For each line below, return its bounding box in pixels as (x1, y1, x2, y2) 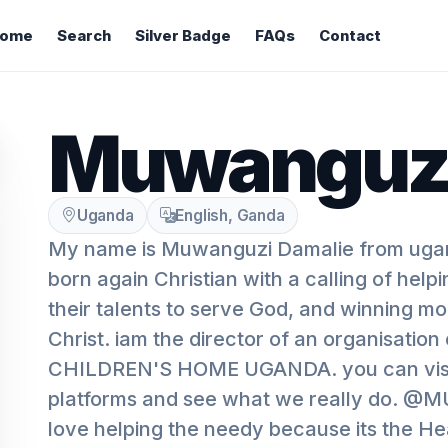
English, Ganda (175, 206, 285, 225)
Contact (318, 27, 381, 45)
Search (56, 27, 111, 45)
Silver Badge (134, 27, 231, 45)
